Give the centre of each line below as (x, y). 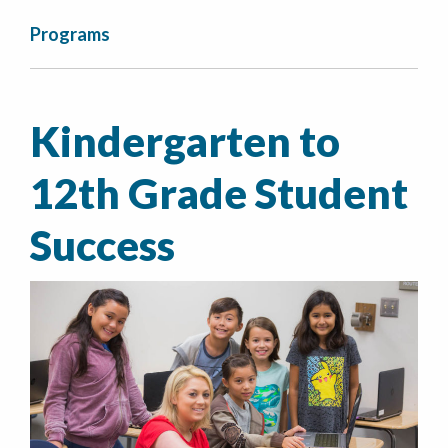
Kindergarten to (185, 141)
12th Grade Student (219, 193)
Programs (70, 34)
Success (102, 245)
